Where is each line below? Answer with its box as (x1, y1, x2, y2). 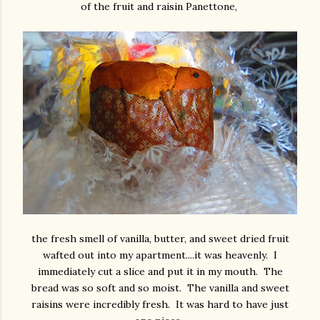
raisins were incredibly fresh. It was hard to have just (31, 298, 289, 311)
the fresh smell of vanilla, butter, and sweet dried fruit (31, 232, 289, 246)
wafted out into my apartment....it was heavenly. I (43, 249, 277, 262)
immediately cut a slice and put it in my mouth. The (37, 265, 283, 279)
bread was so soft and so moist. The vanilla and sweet (31, 281, 289, 295)
